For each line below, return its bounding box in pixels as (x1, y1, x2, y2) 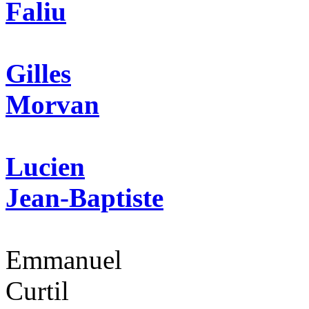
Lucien (6, 151, 85, 181)
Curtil (6, 275, 69, 306)
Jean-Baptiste (6, 182, 163, 212)
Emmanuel (6, 244, 122, 275)
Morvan (6, 89, 99, 119)
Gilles (6, 58, 71, 88)
